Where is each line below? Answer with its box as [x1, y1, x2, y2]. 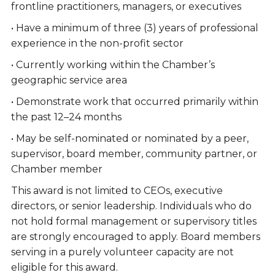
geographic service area [10, 74, 127, 87]
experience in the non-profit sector [10, 37, 184, 50]
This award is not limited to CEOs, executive [10, 185, 223, 197]
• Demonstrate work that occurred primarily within [10, 96, 258, 108]
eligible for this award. [10, 261, 118, 274]
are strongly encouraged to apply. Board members [10, 231, 260, 243]
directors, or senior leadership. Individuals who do [10, 200, 252, 212]
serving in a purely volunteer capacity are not [10, 246, 234, 258]
